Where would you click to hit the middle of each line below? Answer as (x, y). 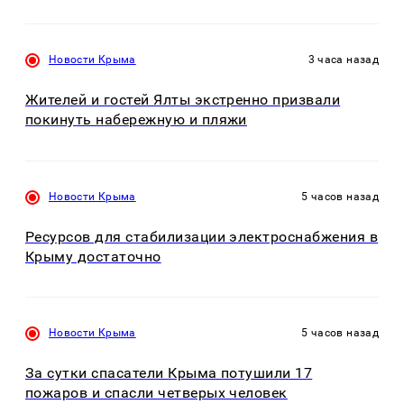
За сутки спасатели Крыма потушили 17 (169, 373)
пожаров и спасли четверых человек (156, 393)
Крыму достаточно (93, 256)
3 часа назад (343, 60)
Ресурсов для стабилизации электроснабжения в (202, 236)
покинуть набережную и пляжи (136, 120)
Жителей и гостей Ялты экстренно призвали (183, 100)
